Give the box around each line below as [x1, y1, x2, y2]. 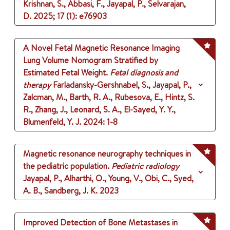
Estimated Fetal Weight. [23, 67, 108, 79]
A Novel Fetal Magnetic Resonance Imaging [23, 42, 180, 54]
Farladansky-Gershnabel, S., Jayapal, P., [53, 79, 191, 91]
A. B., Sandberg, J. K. [23, 185, 98, 197]
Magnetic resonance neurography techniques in [23, 148, 191, 160]
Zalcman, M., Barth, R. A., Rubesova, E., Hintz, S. [23, 91, 195, 103]
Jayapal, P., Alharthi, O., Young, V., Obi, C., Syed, [23, 172, 194, 184]
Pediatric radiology [111, 160, 179, 172]
